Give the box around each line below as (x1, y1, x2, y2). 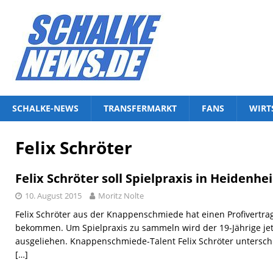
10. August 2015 (25, 190, 82, 201)
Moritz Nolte (98, 190, 144, 201)
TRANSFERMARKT (104, 102, 177, 114)
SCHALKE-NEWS (12, 102, 79, 114)
